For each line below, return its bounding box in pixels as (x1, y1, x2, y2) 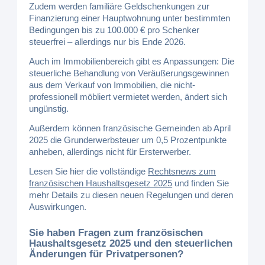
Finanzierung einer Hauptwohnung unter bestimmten (29, 13, 231, 24)
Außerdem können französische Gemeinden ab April (29, 122, 231, 133)
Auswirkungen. (29, 201, 87, 212)
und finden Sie (172, 177, 230, 188)
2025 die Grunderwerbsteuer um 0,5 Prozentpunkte (29, 134, 227, 145)
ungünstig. (29, 104, 69, 114)
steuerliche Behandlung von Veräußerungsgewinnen (29, 68, 230, 78)
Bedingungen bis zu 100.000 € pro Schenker (29, 25, 200, 35)
